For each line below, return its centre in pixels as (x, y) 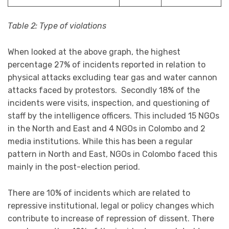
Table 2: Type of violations (57, 26)
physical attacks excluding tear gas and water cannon (112, 77)
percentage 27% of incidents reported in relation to (107, 64)
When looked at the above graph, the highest (94, 52)
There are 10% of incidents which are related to (99, 193)
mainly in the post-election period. (74, 167)
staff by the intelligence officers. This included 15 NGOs (113, 116)
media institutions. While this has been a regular (100, 141)
